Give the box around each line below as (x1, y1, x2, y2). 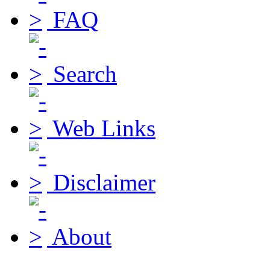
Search (53, 60, 117, 87)
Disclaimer (53, 169, 155, 195)
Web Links (52, 115, 155, 141)
